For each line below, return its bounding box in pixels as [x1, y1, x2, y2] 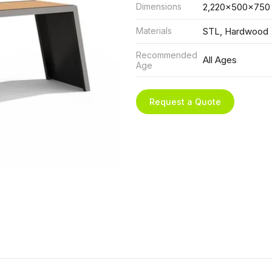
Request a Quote [149, 97, 221, 107]
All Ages [203, 54, 237, 66]
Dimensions [136, 1, 182, 12]
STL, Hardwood [203, 25, 268, 37]
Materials [136, 25, 172, 36]
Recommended [136, 50, 197, 60]
